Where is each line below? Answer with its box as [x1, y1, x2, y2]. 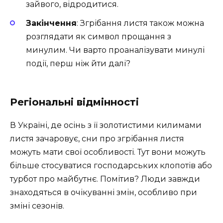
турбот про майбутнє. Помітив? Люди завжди [10, 174, 200, 184]
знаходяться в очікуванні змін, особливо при [10, 188, 197, 198]
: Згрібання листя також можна [77, 18, 204, 28]
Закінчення [26, 18, 77, 28]
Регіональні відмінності [10, 96, 139, 109]
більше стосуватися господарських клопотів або [10, 161, 212, 171]
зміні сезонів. [10, 201, 64, 211]
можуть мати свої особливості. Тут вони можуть [10, 147, 206, 157]
